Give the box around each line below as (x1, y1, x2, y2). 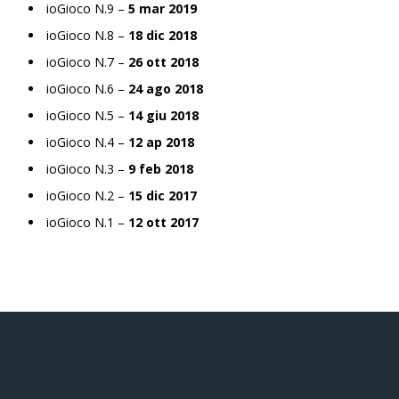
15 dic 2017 (128, 186, 197, 204)
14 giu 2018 (128, 106, 199, 124)
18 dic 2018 (128, 26, 197, 44)
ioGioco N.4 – (46, 133, 128, 151)
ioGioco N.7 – (46, 53, 128, 70)
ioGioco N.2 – (46, 186, 128, 204)
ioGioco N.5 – (46, 106, 128, 124)
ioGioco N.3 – (46, 159, 128, 177)
